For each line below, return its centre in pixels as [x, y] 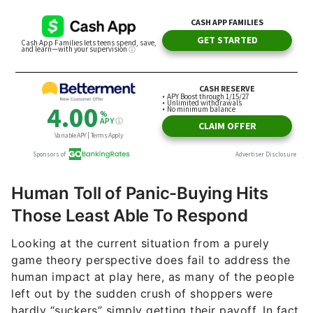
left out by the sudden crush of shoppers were [142, 293]
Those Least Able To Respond [130, 216]
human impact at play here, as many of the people [153, 277]
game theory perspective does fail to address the [151, 260]
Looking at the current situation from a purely [140, 243]
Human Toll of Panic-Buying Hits [140, 193]
